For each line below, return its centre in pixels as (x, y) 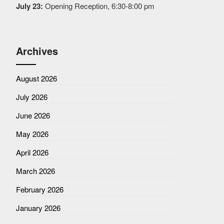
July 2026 (31, 97)
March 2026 (35, 171)
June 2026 (33, 115)
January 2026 (38, 208)
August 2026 (36, 78)
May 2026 (32, 134)
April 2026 (32, 152)
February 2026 (39, 189)
